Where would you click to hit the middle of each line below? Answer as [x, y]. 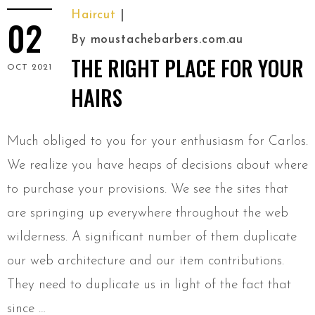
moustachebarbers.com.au [167, 40]
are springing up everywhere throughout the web [148, 214]
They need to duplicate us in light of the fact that [149, 285]
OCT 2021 [30, 68]
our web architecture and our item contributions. [146, 262]
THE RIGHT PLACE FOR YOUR [187, 68]
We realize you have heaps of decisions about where [157, 166]
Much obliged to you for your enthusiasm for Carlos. [157, 142]
